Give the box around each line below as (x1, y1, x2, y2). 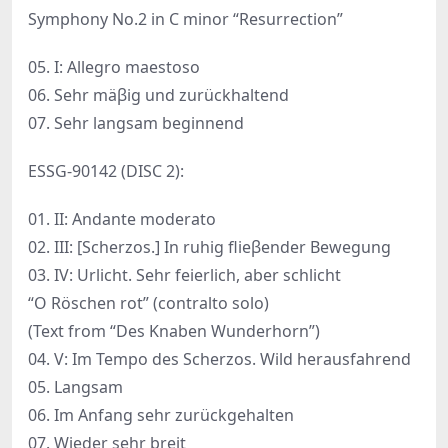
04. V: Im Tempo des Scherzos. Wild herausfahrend (28, 348, 411, 371)
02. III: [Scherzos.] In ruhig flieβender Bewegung (28, 236, 391, 259)
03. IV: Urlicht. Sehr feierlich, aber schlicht (28, 264, 341, 287)
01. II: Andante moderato (28, 208, 216, 231)
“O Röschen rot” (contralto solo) (28, 292, 269, 315)
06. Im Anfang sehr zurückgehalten (28, 404, 294, 427)
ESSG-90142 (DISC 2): (28, 160, 184, 183)
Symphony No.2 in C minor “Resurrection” (28, 8, 343, 31)
